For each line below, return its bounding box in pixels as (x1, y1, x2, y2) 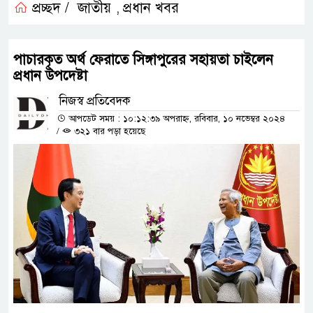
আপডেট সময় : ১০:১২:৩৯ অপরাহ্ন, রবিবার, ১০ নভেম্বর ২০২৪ (66, 112, 285, 124)
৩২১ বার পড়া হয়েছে (71, 125, 145, 137)
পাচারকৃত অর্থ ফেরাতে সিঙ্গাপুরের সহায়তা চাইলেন (13, 50, 273, 68)
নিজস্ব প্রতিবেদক (59, 93, 131, 108)
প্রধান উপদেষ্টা (13, 66, 87, 85)
